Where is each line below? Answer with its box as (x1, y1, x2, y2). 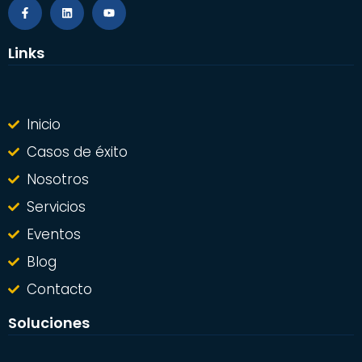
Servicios (26, 197, 86, 217)
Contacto (26, 280, 92, 299)
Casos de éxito (26, 142, 128, 162)
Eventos (26, 225, 81, 244)
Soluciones (8, 313, 90, 333)
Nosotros (26, 170, 89, 189)
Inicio (26, 115, 61, 134)
